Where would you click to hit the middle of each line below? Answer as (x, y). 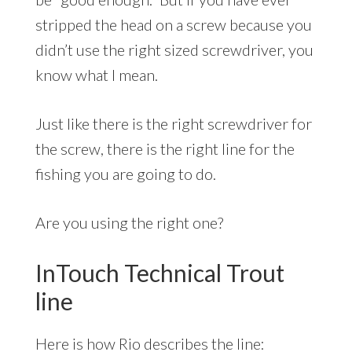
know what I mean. (96, 75)
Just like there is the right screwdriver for (173, 124)
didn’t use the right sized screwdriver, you (174, 50)
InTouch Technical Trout (159, 273)
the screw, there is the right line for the (165, 149)
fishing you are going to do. (125, 174)
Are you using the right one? (129, 223)
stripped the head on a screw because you (173, 25)
